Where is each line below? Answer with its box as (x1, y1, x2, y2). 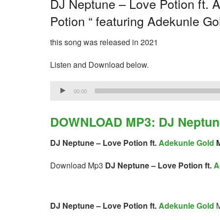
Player (50, 93, 72, 105)
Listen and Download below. (50, 58, 149, 70)
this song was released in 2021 (50, 36, 158, 48)
